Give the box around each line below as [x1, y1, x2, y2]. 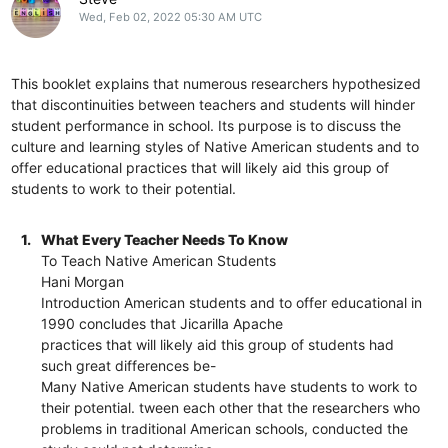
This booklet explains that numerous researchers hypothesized [11, 74, 422, 92]
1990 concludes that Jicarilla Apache [41, 314, 284, 332]
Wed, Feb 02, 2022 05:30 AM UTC [78, 9, 262, 24]
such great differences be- [41, 356, 217, 374]
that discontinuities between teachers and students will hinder [11, 95, 416, 113]
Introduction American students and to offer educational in [41, 293, 423, 311]
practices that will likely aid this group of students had [41, 335, 395, 353]
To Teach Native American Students [41, 251, 277, 269]
